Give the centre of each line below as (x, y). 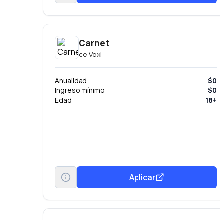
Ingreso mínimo (80, 90)
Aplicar (142, 177)
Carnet (94, 43)
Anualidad (71, 80)
